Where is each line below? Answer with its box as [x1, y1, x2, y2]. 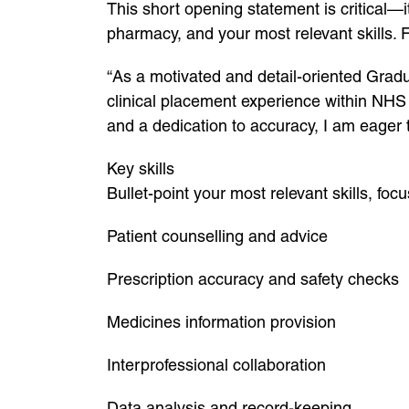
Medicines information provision [107, 312, 336, 331]
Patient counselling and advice [107, 226, 328, 246]
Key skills [107, 159, 174, 178]
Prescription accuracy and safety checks [107, 269, 399, 288]
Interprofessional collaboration [107, 355, 326, 374]
